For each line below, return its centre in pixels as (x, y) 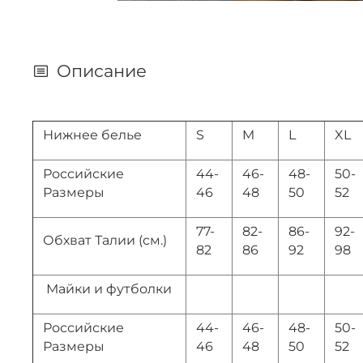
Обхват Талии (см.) (105, 240)
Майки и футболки (107, 288)
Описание (102, 70)
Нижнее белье (92, 135)
